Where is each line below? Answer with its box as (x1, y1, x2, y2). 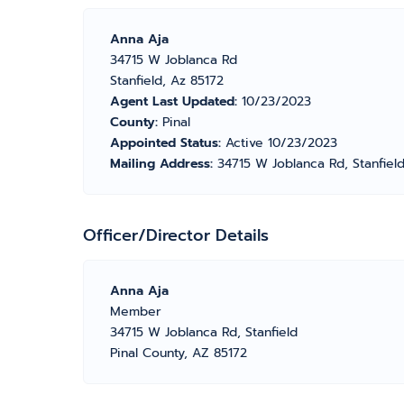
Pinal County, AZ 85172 (110, 344, 247, 363)
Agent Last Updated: (110, 92, 242, 111)
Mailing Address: (110, 154, 217, 173)
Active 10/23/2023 (225, 133, 337, 152)
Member (110, 302, 161, 321)
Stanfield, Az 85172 (110, 71, 224, 90)
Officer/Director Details (83, 223, 269, 248)
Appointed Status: (110, 133, 225, 152)
